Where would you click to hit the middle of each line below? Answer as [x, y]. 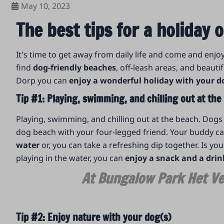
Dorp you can [43, 81]
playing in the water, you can [71, 158]
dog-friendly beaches [75, 68]
